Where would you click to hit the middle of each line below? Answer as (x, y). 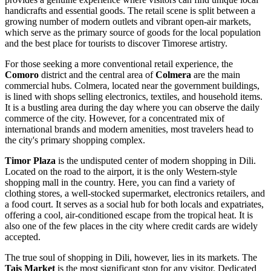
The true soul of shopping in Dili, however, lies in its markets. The (131, 257)
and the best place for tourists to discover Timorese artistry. (116, 43)
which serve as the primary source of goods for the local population (133, 32)
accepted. (23, 237)
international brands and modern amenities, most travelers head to (129, 129)
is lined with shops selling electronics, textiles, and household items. (134, 96)
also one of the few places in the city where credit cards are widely (131, 226)
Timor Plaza (30, 160)
